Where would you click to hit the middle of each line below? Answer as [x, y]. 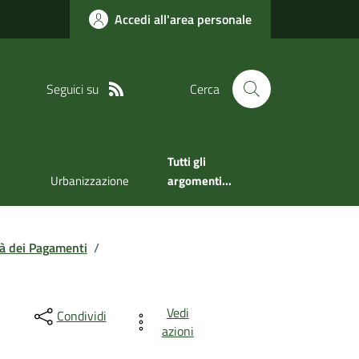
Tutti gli [186, 162]
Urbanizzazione [89, 181]
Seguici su [72, 89]
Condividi [81, 316]
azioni [177, 331]
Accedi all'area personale [183, 19]
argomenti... [199, 181]
